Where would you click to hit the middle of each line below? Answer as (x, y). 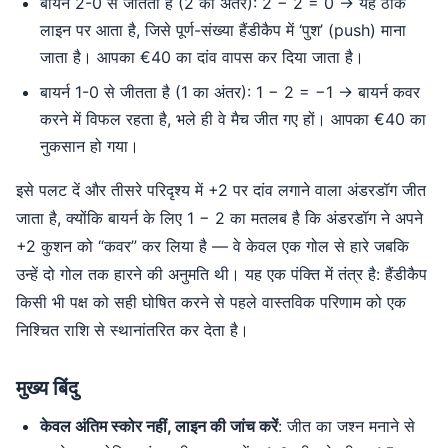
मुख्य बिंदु (47, 388)
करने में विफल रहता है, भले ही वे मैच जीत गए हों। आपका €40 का (233, 119)
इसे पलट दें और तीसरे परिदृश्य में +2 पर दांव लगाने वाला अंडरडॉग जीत (221, 190)
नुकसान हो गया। (89, 146)
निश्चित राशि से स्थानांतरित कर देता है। (132, 330)
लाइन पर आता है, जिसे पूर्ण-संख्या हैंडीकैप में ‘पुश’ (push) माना (223, 30)
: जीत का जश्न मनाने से (346, 426)
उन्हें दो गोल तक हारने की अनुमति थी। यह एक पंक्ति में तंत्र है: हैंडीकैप (221, 274)
